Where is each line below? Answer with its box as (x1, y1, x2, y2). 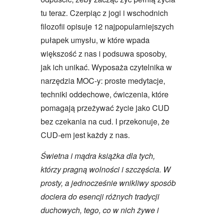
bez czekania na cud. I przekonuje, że (41, 115, 170, 127)
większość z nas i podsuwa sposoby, (41, 47, 167, 59)
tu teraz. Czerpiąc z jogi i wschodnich (41, 7, 168, 18)
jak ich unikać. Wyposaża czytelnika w (41, 61, 172, 73)
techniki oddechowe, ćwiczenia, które (41, 88, 169, 100)
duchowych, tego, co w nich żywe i (41, 204, 159, 216)
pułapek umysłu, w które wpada (41, 34, 150, 46)
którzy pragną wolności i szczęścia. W (41, 163, 170, 175)
